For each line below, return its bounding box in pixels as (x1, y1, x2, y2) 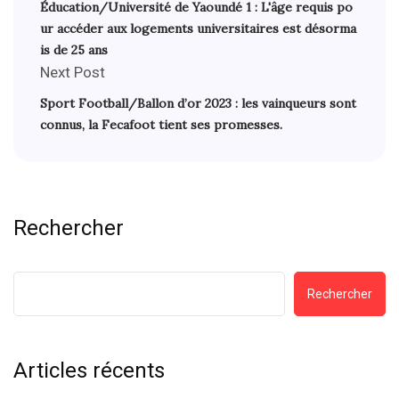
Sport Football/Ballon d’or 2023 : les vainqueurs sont (40, 95, 356, 112)
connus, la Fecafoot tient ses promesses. (40, 117, 282, 134)
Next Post (40, 63, 105, 82)
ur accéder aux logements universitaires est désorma (40, 20, 356, 37)
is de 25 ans (40, 42, 108, 59)
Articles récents (13, 358, 165, 384)
